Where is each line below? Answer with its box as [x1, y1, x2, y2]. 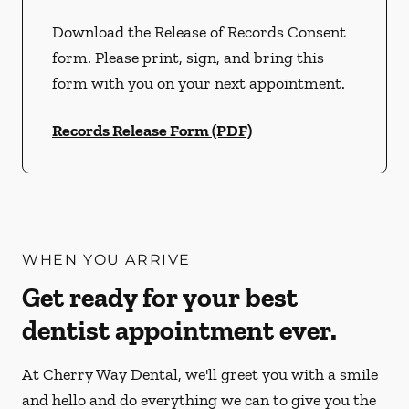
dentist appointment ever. [22, 314, 337, 347]
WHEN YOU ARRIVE [22, 251, 191, 268]
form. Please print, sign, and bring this [52, 47, 324, 68]
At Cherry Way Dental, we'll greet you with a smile [22, 364, 378, 384]
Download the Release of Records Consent [52, 22, 346, 42]
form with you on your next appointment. [52, 73, 345, 93]
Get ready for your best [22, 281, 298, 314]
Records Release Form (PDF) [52, 121, 252, 141]
